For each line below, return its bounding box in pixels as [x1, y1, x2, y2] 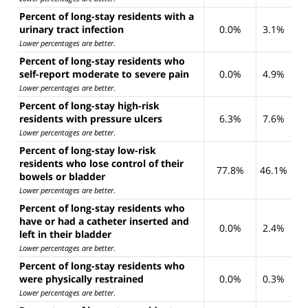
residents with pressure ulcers [19, 111, 162, 125]
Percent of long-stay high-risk [19, 98, 159, 112]
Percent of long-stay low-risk [19, 143, 156, 157]
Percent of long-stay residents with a [19, 9, 194, 23]
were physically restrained [19, 272, 144, 285]
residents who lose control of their [19, 156, 184, 170]
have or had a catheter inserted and [19, 214, 189, 228]
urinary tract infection [19, 22, 124, 36]
